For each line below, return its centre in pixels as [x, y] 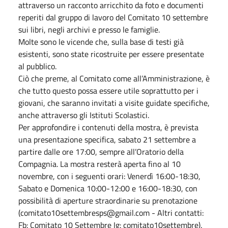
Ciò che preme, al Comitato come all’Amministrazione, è [114, 78]
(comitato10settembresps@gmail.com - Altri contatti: [111, 212]
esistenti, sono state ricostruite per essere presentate [111, 54]
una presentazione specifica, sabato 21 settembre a [107, 139]
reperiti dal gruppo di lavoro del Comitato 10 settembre [113, 17]
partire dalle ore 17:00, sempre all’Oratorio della [101, 151]
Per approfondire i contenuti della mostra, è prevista [108, 127]
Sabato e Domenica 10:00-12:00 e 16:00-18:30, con [108, 188]
